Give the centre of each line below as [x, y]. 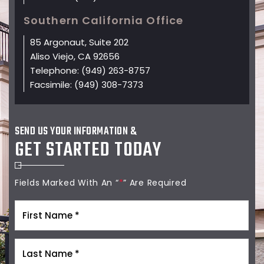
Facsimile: [52, 85]
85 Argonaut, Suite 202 [79, 42]
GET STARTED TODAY [88, 151]
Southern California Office [104, 21]
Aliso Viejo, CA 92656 [75, 57]
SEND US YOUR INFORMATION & [75, 132]
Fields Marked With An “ [67, 183]
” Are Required [155, 183]
